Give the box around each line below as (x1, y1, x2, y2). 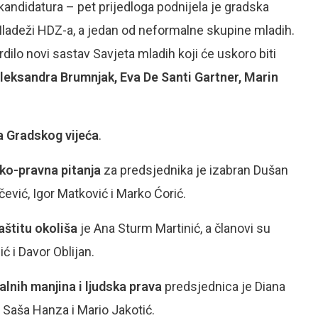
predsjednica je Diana (165, 279, 285, 294)
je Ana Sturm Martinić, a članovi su (77, 221, 270, 236)
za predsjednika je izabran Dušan (101, 163, 288, 177)
